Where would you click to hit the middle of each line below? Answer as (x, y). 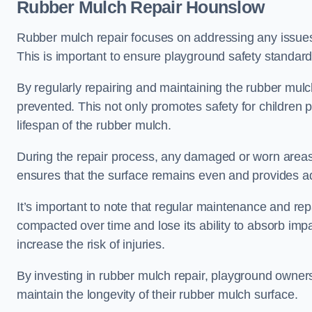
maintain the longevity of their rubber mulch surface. (159, 295)
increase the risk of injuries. (91, 244)
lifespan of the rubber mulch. (94, 125)
